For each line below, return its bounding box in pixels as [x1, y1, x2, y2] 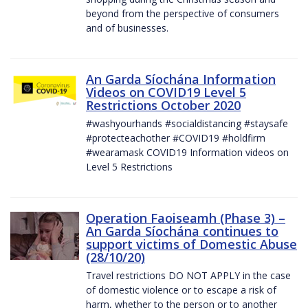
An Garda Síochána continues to [86, 222, 278, 239]
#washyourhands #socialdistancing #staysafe [86, 116, 288, 130]
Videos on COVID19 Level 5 [86, 83, 246, 100]
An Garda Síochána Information [86, 70, 276, 87]
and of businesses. [86, 21, 168, 34]
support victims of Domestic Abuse [86, 235, 297, 252]
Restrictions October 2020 [86, 96, 241, 113]
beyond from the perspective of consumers [86, 6, 279, 20]
